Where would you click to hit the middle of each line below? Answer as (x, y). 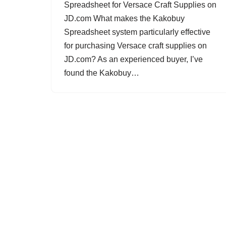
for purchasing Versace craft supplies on (135, 46)
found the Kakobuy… (103, 73)
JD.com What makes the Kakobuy (124, 18)
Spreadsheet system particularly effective (137, 32)
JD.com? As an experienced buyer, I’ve (133, 59)
